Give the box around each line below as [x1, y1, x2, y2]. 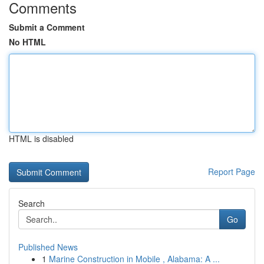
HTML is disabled [9, 133, 74, 144]
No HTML [9, 36, 46, 48]
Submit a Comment [9, 21, 85, 33]
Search [18, 197, 45, 209]
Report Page [208, 166, 255, 177]
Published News [18, 241, 78, 253]
